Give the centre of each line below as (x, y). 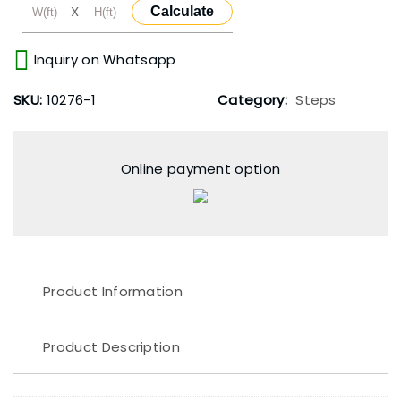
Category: (255, 100)
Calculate (183, 11)
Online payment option (200, 169)
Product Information (113, 291)
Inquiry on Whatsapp (103, 60)
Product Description (112, 346)
